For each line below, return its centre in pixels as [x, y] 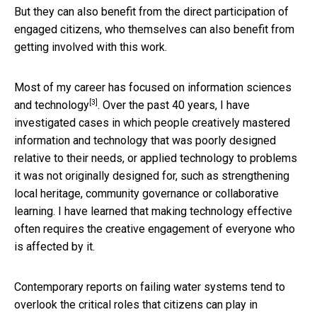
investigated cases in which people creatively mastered [152, 122]
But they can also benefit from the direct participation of [151, 11]
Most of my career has [71, 87]
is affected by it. [54, 246]
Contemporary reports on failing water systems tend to [150, 287]
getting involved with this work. [91, 47]
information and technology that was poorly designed [145, 140]
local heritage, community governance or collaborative [146, 193]
